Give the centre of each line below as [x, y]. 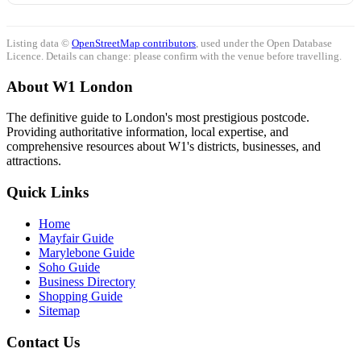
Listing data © [39, 43]
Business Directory [87, 281]
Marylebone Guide [87, 252]
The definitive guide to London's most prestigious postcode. [158, 118]
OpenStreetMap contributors [134, 43]
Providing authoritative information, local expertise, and [147, 132]
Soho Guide [69, 267]
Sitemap [59, 310]
